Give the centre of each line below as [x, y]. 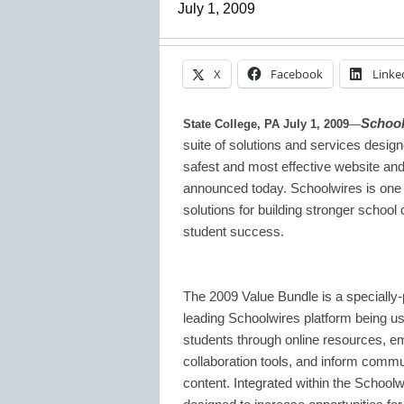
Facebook [297, 73]
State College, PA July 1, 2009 [266, 124]
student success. [234, 231]
